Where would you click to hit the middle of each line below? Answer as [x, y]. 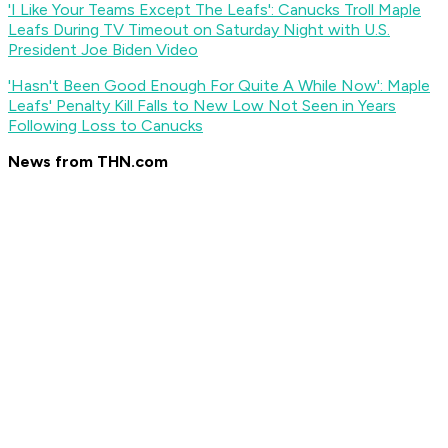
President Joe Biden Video [103, 50]
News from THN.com [88, 162]
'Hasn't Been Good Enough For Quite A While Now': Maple [219, 86]
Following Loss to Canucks [105, 126]
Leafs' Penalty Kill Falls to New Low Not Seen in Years [202, 106]
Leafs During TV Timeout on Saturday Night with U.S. [199, 30]
